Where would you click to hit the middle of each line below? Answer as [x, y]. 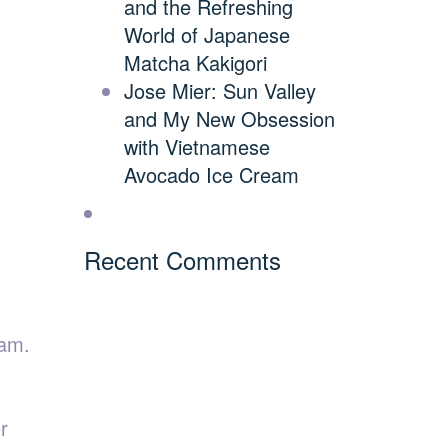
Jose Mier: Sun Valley [219, 90]
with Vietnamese [196, 146]
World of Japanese [206, 34]
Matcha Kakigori [195, 62]
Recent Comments [182, 259]
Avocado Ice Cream [211, 174]
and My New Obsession [229, 118]
